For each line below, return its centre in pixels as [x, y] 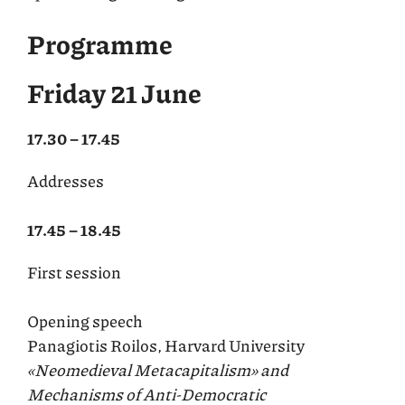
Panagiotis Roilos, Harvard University [166, 345]
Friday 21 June [114, 92]
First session [74, 272]
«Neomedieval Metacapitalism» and [158, 369]
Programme [100, 43]
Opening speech [85, 320]
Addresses [66, 180]
